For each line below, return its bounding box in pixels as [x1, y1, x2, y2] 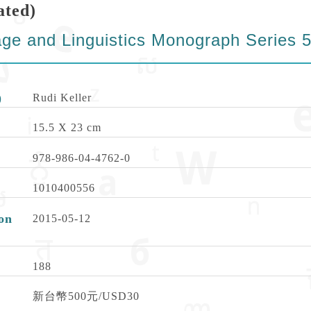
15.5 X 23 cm [33, 121, 102, 135]
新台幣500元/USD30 [33, 289, 140, 303]
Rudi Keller [33, 90, 92, 104]
